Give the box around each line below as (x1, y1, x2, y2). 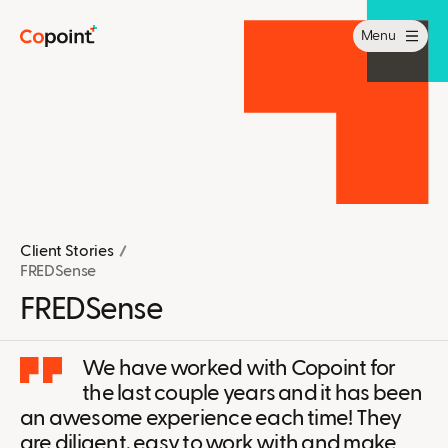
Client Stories (20, 244, 114, 261)
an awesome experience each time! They (20, 408, 402, 431)
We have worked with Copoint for (82, 358, 396, 381)
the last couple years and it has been (82, 383, 423, 406)
